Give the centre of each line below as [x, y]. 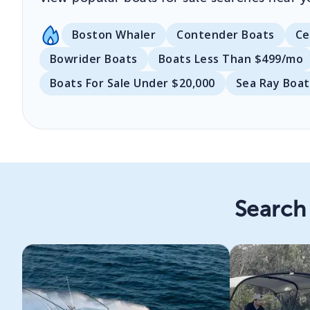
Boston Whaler [114, 35]
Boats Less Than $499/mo [231, 59]
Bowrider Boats [94, 59]
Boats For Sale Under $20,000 [133, 83]
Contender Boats [226, 35]
